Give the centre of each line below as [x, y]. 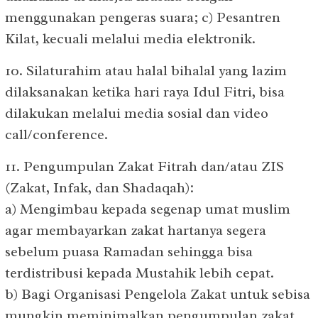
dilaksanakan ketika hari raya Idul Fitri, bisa [145, 92]
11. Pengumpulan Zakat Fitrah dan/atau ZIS [144, 166]
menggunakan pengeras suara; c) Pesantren [143, 17]
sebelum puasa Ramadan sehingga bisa [129, 251]
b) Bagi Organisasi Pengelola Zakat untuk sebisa [158, 294]
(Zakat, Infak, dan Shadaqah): [99, 187]
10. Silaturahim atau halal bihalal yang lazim [146, 70]
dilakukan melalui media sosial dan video [137, 113]
